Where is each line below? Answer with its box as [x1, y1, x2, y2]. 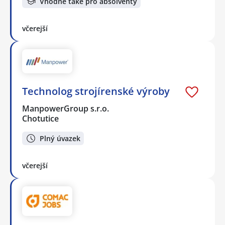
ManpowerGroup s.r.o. [22, 103, 110, 115]
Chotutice [22, 113, 59, 125]
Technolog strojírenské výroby [22, 84, 170, 98]
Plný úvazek [40, 133, 80, 143]
